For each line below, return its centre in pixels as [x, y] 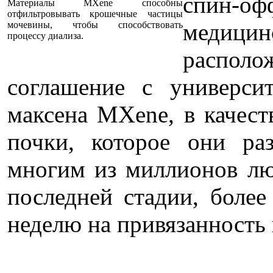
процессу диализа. [45, 35]
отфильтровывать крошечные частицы [95, 13]
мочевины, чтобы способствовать [95, 24]
